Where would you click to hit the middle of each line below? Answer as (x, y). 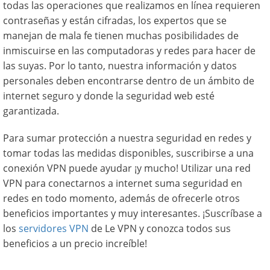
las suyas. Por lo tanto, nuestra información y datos (120, 66)
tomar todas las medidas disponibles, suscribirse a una (128, 153)
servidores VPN (54, 228)
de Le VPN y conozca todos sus (160, 228)
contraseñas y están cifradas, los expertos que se (115, 20)
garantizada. (31, 111)
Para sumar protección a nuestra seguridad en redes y (127, 138)
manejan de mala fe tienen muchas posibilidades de (121, 36)
